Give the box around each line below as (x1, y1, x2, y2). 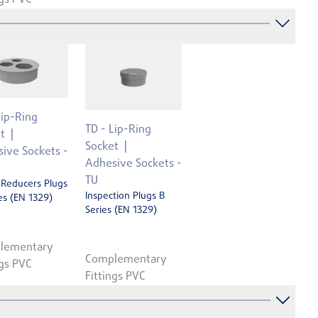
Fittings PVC (85, 268, 146, 285)
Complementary (85, 251, 167, 268)
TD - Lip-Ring (85, 121, 151, 139)
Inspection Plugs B (85, 189, 165, 204)
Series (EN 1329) (85, 203, 157, 219)
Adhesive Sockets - (85, 155, 182, 173)
